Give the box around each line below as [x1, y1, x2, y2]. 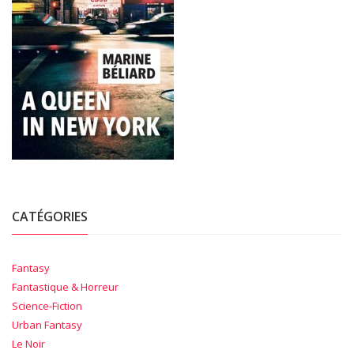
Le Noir [12, 336, 45, 351]
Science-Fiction [12, 298, 82, 313]
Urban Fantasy [12, 317, 82, 332]
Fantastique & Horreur [12, 279, 119, 294]
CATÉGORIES [12, 207, 88, 225]
